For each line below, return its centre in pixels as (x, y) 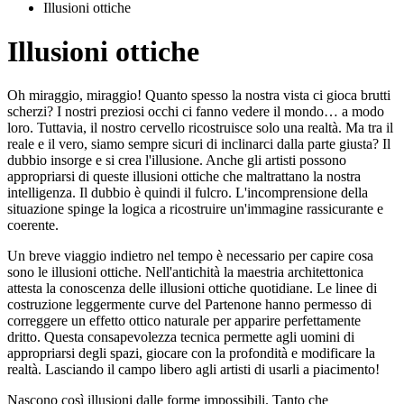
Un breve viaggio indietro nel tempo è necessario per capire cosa (190, 256)
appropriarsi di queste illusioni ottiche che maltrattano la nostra (184, 177)
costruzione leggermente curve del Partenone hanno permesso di (189, 305)
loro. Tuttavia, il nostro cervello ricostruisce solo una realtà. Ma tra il (200, 128)
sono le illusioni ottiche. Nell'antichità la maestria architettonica (185, 272)
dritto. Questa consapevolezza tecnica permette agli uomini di (181, 337)
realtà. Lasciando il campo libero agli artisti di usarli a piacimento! (193, 370)
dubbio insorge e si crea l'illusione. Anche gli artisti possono (177, 161)
